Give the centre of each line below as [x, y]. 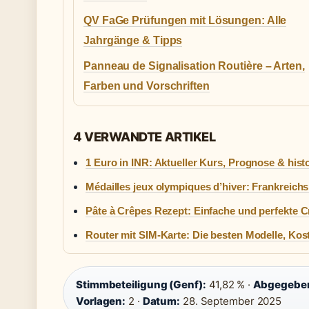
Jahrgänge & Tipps [133, 41]
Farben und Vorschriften [147, 86]
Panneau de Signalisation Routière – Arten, [194, 66]
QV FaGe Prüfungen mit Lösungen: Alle [185, 21]
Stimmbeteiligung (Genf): [141, 285]
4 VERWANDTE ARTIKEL [144, 137]
